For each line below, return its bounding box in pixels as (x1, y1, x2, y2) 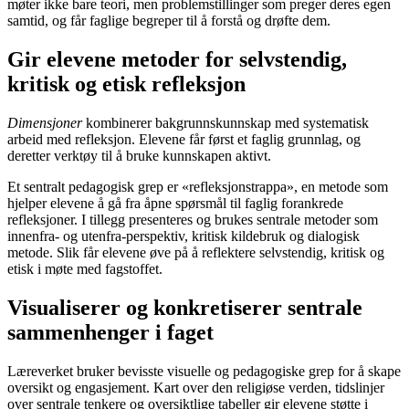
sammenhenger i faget (7, 320, 214, 344)
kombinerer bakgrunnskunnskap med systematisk (82, 115, 369, 131)
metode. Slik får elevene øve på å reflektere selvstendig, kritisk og (7, 245, 384, 261)
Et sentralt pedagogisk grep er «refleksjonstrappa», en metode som (7, 179, 388, 195)
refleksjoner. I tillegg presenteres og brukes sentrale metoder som (7, 212, 378, 228)
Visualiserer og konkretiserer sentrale (7, 295, 362, 320)
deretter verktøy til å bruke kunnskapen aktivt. (7, 148, 271, 164)
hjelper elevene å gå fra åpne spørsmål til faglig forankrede (7, 195, 343, 212)
